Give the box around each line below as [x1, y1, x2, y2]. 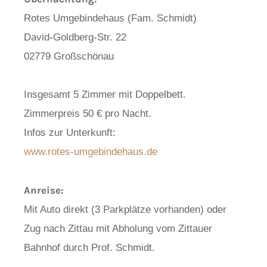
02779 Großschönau [24, 51, 114, 62]
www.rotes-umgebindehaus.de [24, 146, 157, 157]
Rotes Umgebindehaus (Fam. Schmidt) [24, 13, 197, 24]
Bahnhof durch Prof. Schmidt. [24, 242, 155, 253]
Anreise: [24, 184, 64, 196]
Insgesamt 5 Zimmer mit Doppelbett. [24, 89, 186, 100]
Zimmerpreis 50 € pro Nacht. [24, 108, 151, 119]
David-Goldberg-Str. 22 [24, 32, 126, 43]
